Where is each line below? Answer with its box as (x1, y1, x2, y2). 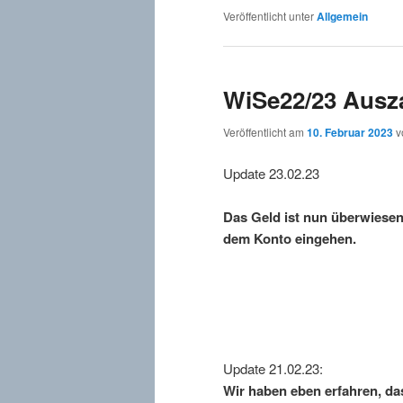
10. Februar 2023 (307, 124, 393, 141)
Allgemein (317, 7, 368, 24)
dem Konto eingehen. (223, 228, 356, 248)
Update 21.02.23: (223, 359, 323, 379)
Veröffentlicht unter (223, 7, 314, 23)
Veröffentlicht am (223, 124, 307, 140)
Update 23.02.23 (223, 163, 319, 183)
